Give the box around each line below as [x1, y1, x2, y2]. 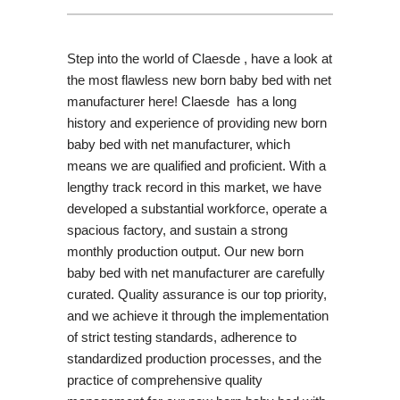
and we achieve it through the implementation [66, 307, 329, 323]
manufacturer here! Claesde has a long [66, 93, 296, 109]
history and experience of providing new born [66, 114, 327, 130]
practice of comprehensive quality [66, 371, 262, 387]
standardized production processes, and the [66, 350, 321, 366]
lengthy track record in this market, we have [66, 179, 321, 195]
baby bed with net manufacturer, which [66, 136, 290, 152]
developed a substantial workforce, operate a [66, 200, 327, 216]
